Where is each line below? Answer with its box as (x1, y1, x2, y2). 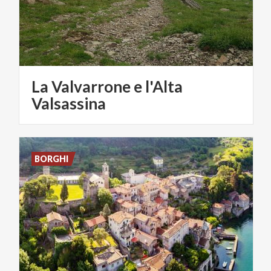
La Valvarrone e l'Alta (31, 76, 183, 96)
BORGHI (34, 153, 69, 164)
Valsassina (31, 93, 106, 113)
